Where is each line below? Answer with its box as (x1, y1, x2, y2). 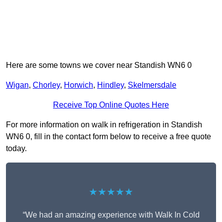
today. (6, 144, 27, 153)
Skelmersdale (128, 81, 176, 90)
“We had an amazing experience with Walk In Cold (22, 211, 200, 220)
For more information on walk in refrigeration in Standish (6, 120, 202, 129)
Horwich (64, 81, 93, 90)
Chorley (33, 81, 60, 90)
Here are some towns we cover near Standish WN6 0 (6, 61, 192, 70)
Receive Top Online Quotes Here (53, 101, 169, 110)
